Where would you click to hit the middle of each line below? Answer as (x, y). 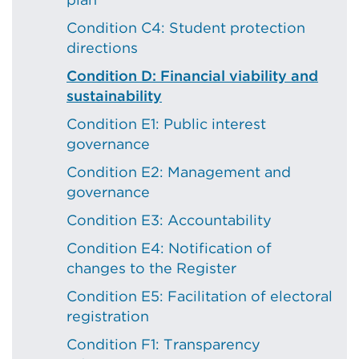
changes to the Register (151, 268)
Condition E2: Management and (179, 172)
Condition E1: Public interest (166, 124)
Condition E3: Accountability (169, 220)
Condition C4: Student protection (186, 28)
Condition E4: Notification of (169, 248)
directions (102, 48)
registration (108, 316)
